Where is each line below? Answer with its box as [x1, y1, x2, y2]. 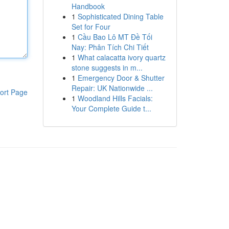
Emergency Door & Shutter [77, 73, 165, 83]
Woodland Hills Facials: [77, 93, 153, 103]
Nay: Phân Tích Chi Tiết [71, 42, 149, 52]
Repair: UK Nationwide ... [71, 83, 153, 93]
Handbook [71, 1, 105, 11]
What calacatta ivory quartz [77, 52, 166, 62]
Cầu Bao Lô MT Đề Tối [77, 32, 152, 42]
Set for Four [71, 21, 110, 32]
